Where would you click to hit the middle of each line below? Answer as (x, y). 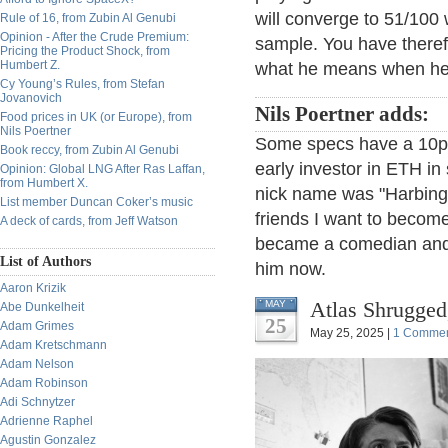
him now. (290, 269)
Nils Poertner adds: (342, 114)
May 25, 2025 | (351, 333)
